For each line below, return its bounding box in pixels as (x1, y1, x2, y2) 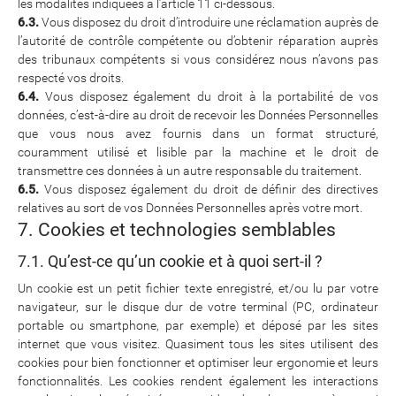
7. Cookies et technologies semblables (18, 219, 336, 241)
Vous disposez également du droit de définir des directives (39, 182, 378, 197)
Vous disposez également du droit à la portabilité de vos (39, 89, 378, 104)
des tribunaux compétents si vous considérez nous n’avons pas (18, 52, 378, 67)
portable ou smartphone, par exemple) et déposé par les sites (18, 318, 378, 333)
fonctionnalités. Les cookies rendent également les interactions (18, 374, 378, 389)
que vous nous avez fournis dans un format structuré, (18, 126, 378, 141)
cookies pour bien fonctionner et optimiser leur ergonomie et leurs (18, 355, 378, 370)
